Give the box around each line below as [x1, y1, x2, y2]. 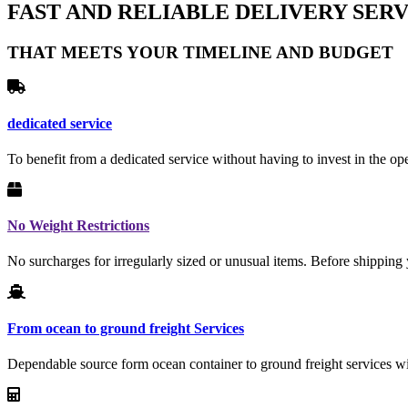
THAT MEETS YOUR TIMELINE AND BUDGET [7, 42, 393, 62]
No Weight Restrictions [7, 218, 149, 234]
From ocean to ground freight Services [7, 320, 244, 336]
